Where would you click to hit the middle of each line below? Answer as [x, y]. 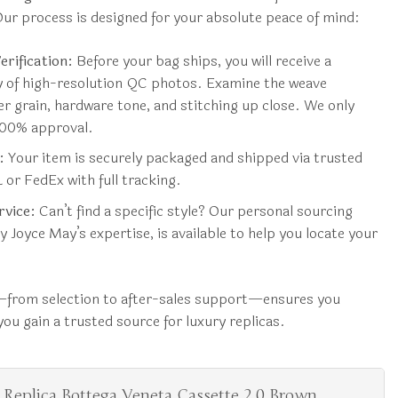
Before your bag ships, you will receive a [202, 60]
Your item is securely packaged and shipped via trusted [183, 158]
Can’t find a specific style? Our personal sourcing [194, 211]
